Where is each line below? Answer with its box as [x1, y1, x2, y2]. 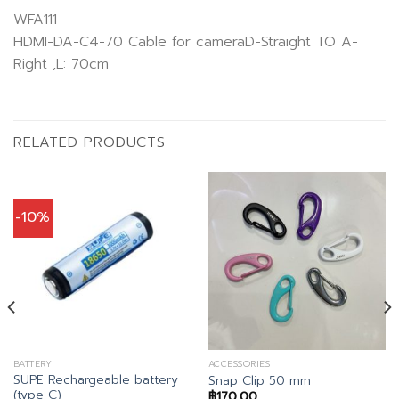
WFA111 [13, 8, 57, 30]
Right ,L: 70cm [13, 53, 109, 75]
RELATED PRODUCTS [13, 132, 166, 154]
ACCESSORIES [208, 357, 271, 371]
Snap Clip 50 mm [208, 370, 311, 390]
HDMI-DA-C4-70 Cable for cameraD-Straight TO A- [13, 30, 358, 53]
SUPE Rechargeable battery [12, 370, 178, 390]
